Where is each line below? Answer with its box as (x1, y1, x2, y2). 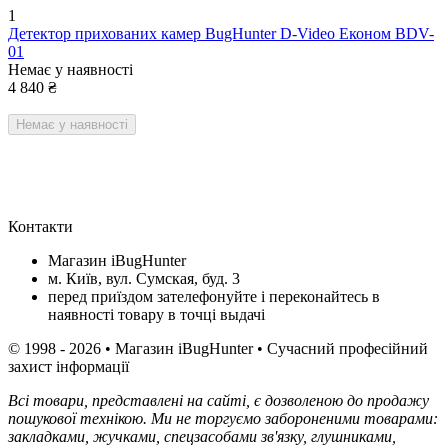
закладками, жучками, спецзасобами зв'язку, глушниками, (8, 427, 396, 445)
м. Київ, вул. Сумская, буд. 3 (48, 269, 240, 287)
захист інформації (8, 357, 129, 375)
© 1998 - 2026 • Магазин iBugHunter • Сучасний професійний (8, 339, 428, 357)
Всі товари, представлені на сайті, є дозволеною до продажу (8, 391, 429, 409)
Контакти (8, 217, 73, 235)
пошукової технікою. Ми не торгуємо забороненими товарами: (8, 409, 438, 427)
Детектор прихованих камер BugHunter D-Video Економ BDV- (8, 24, 434, 42)
